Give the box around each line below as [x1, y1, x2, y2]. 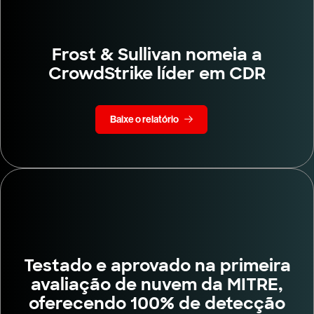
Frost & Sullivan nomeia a [52, 43, 262, 66]
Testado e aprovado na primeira [23, 254, 291, 276]
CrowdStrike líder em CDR [48, 62, 266, 85]
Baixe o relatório [110, 114, 179, 126]
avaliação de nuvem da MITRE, [31, 273, 283, 295]
